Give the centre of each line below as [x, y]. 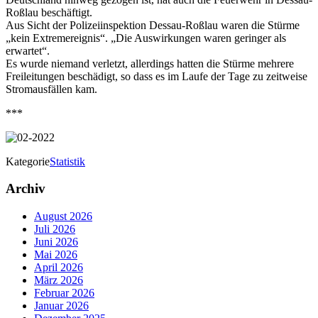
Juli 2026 [55, 229]
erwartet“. [28, 50]
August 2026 [63, 216]
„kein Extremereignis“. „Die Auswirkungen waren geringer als [146, 38]
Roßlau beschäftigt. [49, 12]
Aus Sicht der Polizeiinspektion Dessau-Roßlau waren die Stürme [153, 25]
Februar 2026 [64, 293]
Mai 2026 [56, 255]
